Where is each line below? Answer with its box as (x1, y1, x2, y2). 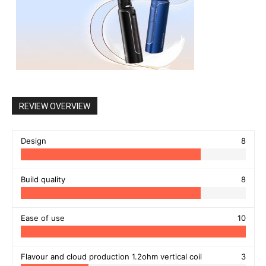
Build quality (21, 175, 65, 185)
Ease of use (21, 213, 65, 223)
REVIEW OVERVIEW (19, 102, 90, 112)
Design (21, 136, 46, 146)
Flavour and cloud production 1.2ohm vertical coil (21, 252, 202, 262)
